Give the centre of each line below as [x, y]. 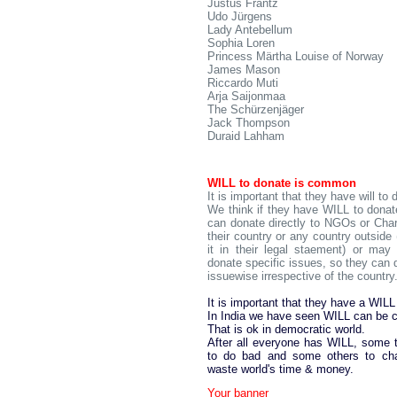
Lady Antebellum [250, 30]
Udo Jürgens [240, 16]
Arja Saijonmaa [246, 96]
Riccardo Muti [243, 83]
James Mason [244, 70]
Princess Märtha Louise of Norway [296, 56]
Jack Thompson [249, 123]
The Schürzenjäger [256, 109]
